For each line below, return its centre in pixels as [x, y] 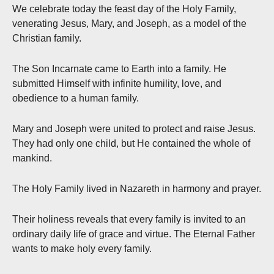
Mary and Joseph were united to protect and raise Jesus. [134, 129]
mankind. [32, 158]
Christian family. [47, 39]
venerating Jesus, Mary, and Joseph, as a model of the [129, 24]
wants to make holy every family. [82, 249]
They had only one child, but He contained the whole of [131, 144]
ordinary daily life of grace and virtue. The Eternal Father [134, 234]
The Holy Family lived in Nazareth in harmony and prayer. [137, 189]
